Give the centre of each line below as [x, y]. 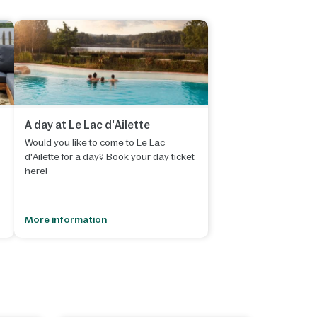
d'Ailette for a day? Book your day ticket [109, 156]
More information [65, 219]
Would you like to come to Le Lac [94, 142]
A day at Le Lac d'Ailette [87, 125]
